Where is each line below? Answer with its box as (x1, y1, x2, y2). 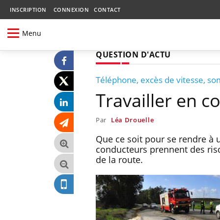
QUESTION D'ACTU (96, 49, 171, 60)
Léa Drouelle (110, 115, 154, 124)
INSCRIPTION (10, 6, 47, 13)
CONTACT (94, 6, 121, 13)
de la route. (96, 153, 143, 165)
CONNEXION (53, 6, 89, 13)
